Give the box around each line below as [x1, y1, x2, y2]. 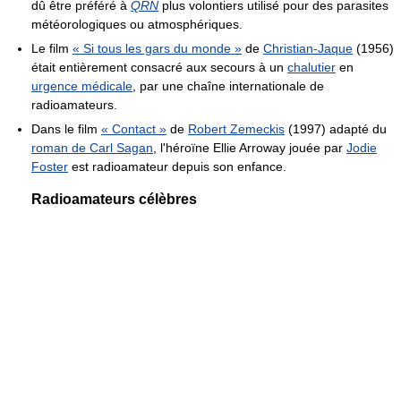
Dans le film [31, 121, 101, 136]
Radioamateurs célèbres [31, 191, 197, 207]
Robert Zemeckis [188, 121, 285, 136]
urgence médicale [31, 78, 132, 93]
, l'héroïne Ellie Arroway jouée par [153, 140, 346, 155]
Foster [31, 158, 68, 174]
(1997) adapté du [285, 121, 387, 136]
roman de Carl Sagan [31, 140, 153, 155]
